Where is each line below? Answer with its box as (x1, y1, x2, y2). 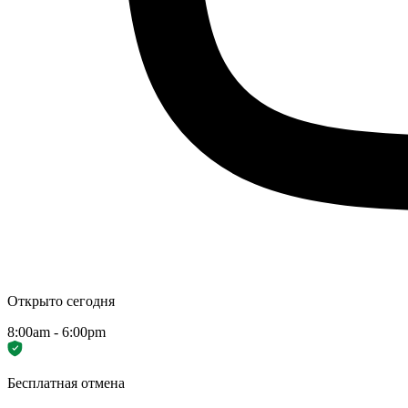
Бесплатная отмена (7, 375, 125, 392)
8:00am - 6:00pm (7, 324, 106, 341)
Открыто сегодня (7, 293, 115, 310)
